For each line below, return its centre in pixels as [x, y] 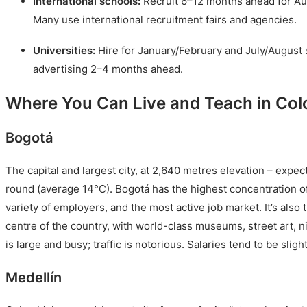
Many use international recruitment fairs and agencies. [165, 19]
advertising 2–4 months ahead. [108, 69]
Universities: [64, 51]
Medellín [34, 277]
